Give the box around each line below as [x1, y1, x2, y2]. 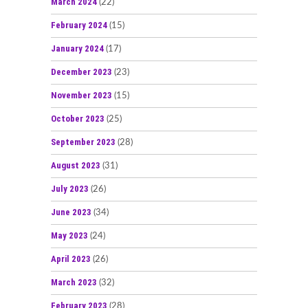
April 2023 [51, 253, 91, 264]
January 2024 [51, 43, 104, 54]
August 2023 [51, 159, 100, 170]
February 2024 [51, 19, 107, 30]
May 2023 [51, 230, 88, 241]
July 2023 [51, 183, 89, 194]
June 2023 [51, 206, 91, 217]
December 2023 [51, 66, 112, 77]
